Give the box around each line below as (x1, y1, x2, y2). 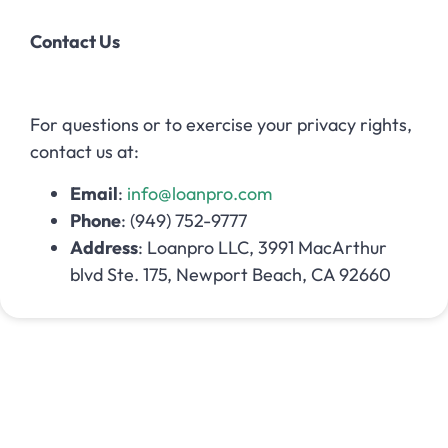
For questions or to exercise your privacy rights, (30, 113, 412, 137)
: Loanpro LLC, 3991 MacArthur (138, 235, 387, 259)
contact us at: (30, 140, 139, 164)
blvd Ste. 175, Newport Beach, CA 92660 (70, 262, 391, 286)
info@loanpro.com (127, 181, 272, 205)
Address (70, 235, 138, 259)
